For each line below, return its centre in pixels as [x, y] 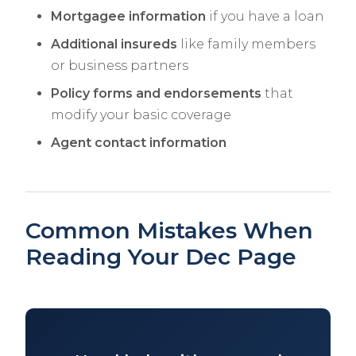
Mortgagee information [128, 17]
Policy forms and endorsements [156, 94]
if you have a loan [265, 17]
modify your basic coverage [141, 115]
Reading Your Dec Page [161, 257]
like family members [246, 44]
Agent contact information [139, 143]
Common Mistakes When [169, 231]
